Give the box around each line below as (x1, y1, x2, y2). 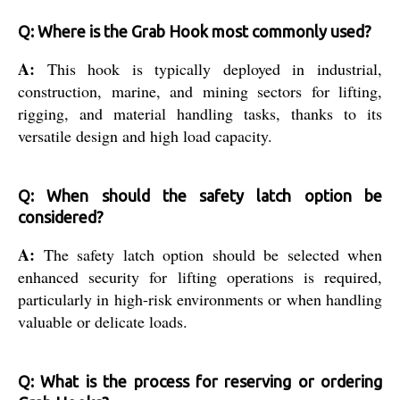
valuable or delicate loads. (18, 310, 187, 332)
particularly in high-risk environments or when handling (18, 287, 382, 310)
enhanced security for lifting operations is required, (18, 265, 382, 287)
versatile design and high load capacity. (18, 124, 272, 146)
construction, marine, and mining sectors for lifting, (18, 79, 382, 102)
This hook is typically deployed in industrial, (35, 57, 382, 79)
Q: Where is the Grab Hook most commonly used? (18, 21, 371, 40)
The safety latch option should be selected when (35, 243, 382, 265)
